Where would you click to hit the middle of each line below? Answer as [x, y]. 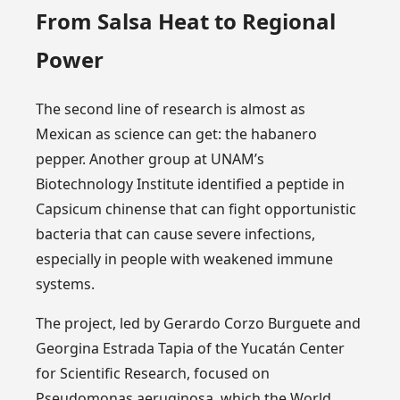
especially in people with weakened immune [185, 259]
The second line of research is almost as [171, 109]
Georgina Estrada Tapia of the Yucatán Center [191, 349]
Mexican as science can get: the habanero [177, 134]
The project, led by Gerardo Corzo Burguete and [199, 324]
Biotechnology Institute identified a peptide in [191, 184]
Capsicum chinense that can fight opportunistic [196, 209]
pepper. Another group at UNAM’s [150, 159]
